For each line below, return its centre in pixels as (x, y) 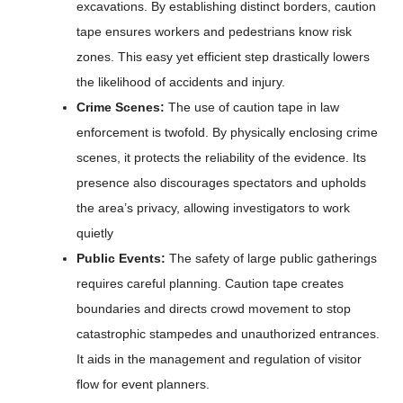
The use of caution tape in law (254, 107)
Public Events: (123, 258)
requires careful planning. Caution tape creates (210, 283)
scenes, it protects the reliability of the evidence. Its (221, 157)
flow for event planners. (143, 384)
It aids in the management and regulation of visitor (219, 359)
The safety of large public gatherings (273, 258)
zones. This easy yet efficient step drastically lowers (223, 57)
